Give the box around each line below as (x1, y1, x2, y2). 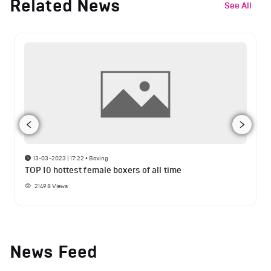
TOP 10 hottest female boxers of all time (25, 165, 181, 175)
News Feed (10, 241, 97, 263)
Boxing (89, 154, 108, 162)
